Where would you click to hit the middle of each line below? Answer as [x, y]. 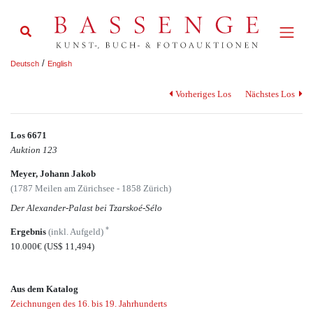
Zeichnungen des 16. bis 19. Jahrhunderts [89, 304]
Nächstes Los [271, 94]
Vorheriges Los [203, 94]
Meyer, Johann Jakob [53, 174]
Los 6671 [29, 135]
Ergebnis [29, 232]
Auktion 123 [34, 150]
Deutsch [25, 63]
